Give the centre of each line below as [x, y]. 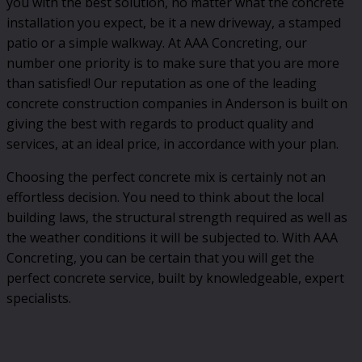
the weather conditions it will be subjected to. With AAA [172, 237]
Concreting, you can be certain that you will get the [160, 257]
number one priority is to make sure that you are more [173, 63]
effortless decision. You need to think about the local [165, 197]
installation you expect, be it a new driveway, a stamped [174, 22]
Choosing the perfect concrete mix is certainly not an [166, 177]
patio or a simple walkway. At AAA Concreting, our [157, 42]
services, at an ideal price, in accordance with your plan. [173, 143]
